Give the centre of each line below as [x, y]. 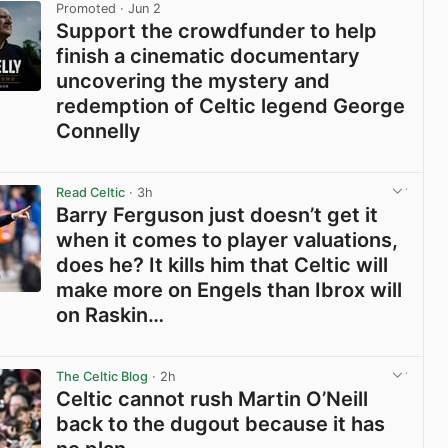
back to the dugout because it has [221, 424]
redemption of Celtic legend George [231, 105]
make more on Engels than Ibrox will [229, 289]
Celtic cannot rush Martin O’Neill [212, 399]
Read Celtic [91, 192]
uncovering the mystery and [193, 80]
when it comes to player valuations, [227, 239]
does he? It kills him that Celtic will [222, 264]
